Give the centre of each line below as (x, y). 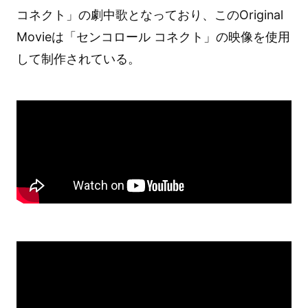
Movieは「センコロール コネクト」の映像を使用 (153, 36)
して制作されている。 (78, 58)
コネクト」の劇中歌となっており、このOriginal (150, 14)
